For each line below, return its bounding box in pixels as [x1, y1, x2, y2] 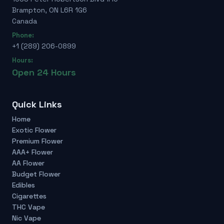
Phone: [12, 31, 34, 40]
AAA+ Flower [12, 147, 53, 157]
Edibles [12, 180, 35, 190]
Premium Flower [12, 136, 63, 146]
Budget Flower [12, 169, 60, 179]
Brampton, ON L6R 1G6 [12, 5, 87, 15]
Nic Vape [12, 213, 41, 223]
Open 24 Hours [12, 66, 76, 78]
